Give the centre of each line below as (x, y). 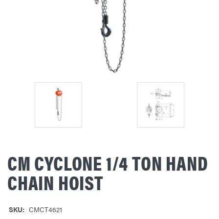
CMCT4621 (45, 209)
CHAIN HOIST (55, 182)
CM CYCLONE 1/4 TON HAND (108, 162)
